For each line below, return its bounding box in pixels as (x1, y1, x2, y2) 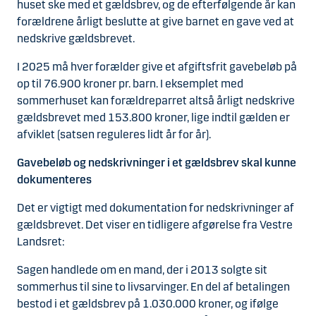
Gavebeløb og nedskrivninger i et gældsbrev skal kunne (17, 156, 296, 169)
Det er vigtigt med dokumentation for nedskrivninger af (17, 201, 294, 214)
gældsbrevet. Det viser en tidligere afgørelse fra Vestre (17, 218, 293, 231)
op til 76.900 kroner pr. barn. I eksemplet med (17, 77, 243, 90)
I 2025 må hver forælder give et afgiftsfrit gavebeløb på (17, 60, 297, 73)
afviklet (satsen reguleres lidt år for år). (17, 128, 211, 141)
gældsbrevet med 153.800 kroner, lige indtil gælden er (17, 111, 290, 124)
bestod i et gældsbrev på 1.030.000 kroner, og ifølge (17, 297, 279, 310)
